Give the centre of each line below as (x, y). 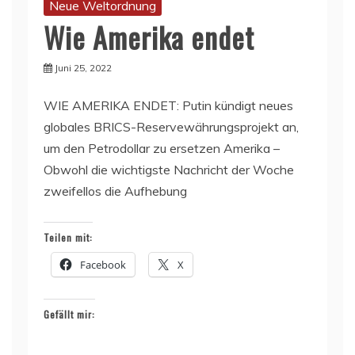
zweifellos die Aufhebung (115, 191)
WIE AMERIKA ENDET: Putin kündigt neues (168, 106)
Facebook (103, 265)
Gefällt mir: (69, 315)
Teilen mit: (68, 238)
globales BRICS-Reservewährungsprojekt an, (171, 127)
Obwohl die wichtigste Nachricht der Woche (169, 170)
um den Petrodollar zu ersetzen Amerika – (162, 149)
